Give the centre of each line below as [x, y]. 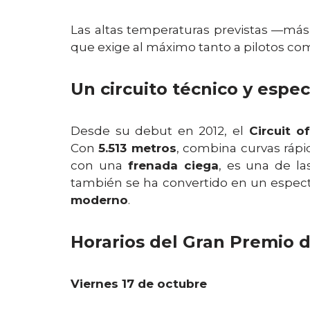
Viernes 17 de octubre [139, 284]
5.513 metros [137, 148]
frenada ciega [173, 165]
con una [99, 165]
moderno [99, 200]
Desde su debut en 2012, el [160, 131]
